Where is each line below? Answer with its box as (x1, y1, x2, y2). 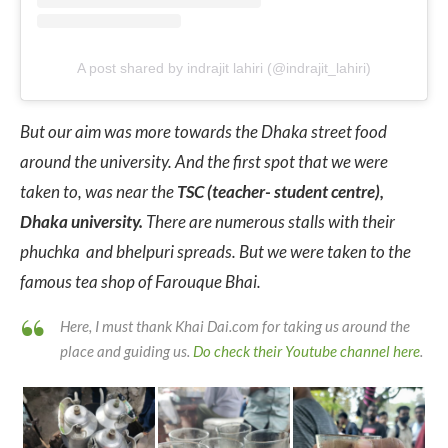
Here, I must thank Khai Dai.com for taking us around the (60, 317, 410, 336)
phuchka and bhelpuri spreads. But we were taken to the (20, 241, 411, 263)
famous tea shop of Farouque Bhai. (20, 271, 261, 293)
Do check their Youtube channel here (193, 342, 420, 361)
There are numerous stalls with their (143, 211, 395, 233)
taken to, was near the (20, 181, 177, 203)
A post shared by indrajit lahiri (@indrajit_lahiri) (77, 60, 371, 77)
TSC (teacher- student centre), (177, 181, 384, 203)
